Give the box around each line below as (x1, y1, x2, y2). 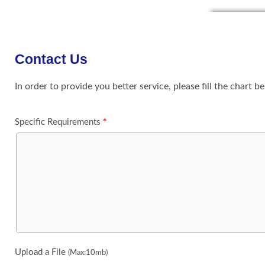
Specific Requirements (15, 118, 103, 127)
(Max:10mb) (68, 249, 108, 256)
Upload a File (15, 248, 68, 257)
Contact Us (15, 51, 88, 67)
